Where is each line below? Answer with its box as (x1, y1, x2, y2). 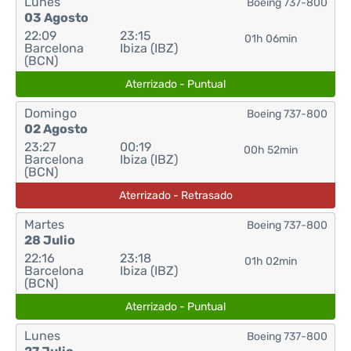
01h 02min (244, 255, 298, 268)
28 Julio (24, 233, 75, 248)
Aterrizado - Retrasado (118, 189, 233, 202)
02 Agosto (24, 121, 88, 136)
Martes (24, 217, 64, 232)
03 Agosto (24, 10, 89, 25)
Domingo (24, 106, 77, 121)
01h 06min (244, 32, 298, 45)
